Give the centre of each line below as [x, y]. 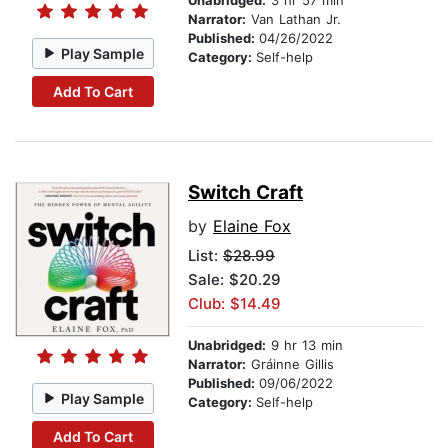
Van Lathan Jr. [293, 19]
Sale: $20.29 [234, 280]
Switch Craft [245, 193]
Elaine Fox [252, 226]
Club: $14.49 [234, 304]
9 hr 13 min [304, 345]
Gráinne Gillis [290, 364]
